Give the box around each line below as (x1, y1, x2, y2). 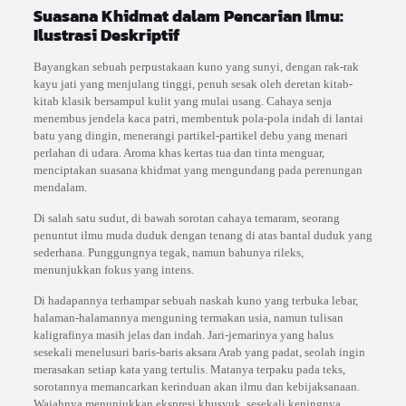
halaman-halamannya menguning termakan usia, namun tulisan (33, 311, 343, 325)
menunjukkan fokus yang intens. (33, 263, 194, 277)
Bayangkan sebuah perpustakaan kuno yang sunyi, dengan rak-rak (33, 60, 359, 74)
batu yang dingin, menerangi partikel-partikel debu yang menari (33, 129, 348, 143)
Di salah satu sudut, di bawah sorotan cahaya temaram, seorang (33, 211, 340, 226)
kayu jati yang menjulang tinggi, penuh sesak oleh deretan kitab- (33, 77, 353, 92)
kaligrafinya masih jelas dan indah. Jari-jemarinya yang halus (33, 328, 333, 343)
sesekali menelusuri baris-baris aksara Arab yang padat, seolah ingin (33, 345, 365, 360)
